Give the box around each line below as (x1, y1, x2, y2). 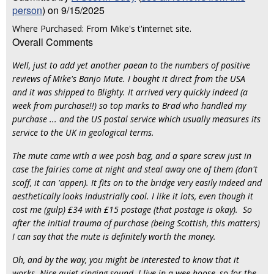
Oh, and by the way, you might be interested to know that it (12, 254, 239, 265)
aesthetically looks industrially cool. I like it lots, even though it (12, 190, 253, 202)
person (12, 3, 42, 17)
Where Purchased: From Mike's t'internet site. (12, 23, 191, 34)
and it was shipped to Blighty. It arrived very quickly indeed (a (12, 86, 248, 98)
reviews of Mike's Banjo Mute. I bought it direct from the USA (12, 73, 245, 84)
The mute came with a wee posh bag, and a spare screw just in (12, 150, 251, 161)
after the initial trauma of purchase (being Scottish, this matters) (12, 217, 260, 229)
